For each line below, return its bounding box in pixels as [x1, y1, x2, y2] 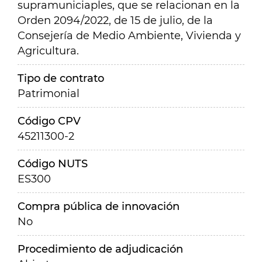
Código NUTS [18, 157, 88, 170]
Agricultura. [18, 44, 79, 57]
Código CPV [18, 115, 81, 127]
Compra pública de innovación [18, 200, 180, 213]
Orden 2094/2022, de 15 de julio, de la [18, 14, 213, 27]
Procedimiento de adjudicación [18, 243, 183, 256]
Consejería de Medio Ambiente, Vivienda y [18, 29, 241, 42]
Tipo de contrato [18, 72, 104, 85]
